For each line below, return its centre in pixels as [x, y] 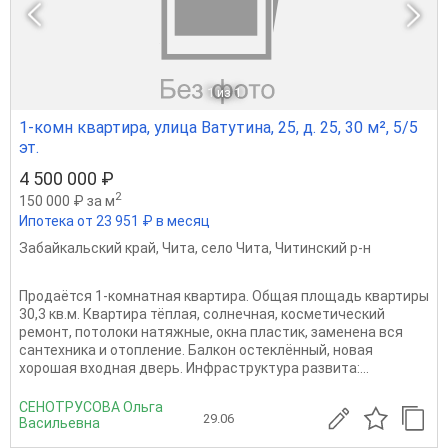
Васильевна [59, 422]
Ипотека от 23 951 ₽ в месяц [114, 220]
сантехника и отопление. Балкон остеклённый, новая [196, 349]
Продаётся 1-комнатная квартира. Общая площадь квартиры [224, 295]
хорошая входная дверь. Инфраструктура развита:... [194, 367]
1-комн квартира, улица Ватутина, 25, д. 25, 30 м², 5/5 [218, 127]
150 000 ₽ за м [67, 200]
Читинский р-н [323, 247]
